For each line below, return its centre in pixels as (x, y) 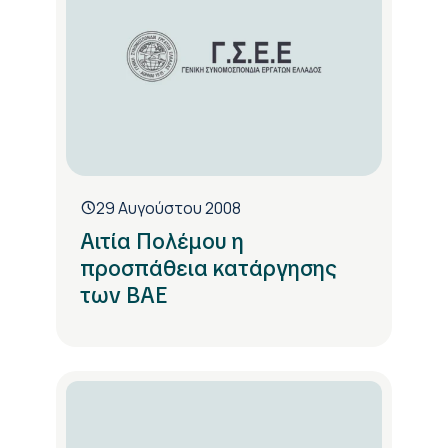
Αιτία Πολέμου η (162, 241)
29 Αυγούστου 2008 (168, 207)
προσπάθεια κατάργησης (208, 268)
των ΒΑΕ (123, 295)
